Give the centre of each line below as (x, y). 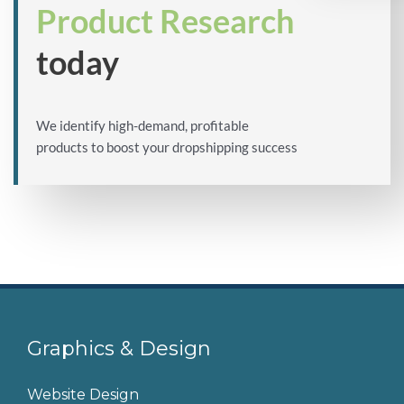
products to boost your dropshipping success (167, 147)
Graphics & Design (119, 349)
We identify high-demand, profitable (142, 126)
